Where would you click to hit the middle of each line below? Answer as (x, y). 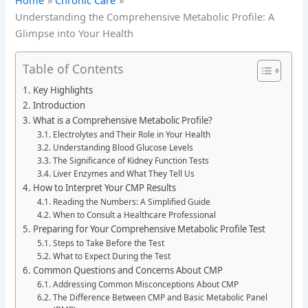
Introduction (59, 105)
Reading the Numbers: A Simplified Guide (131, 201)
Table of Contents (73, 68)
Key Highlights (63, 90)
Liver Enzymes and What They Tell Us (123, 173)
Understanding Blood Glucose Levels (123, 147)
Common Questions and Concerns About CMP (128, 270)
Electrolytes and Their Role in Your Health (131, 134)
